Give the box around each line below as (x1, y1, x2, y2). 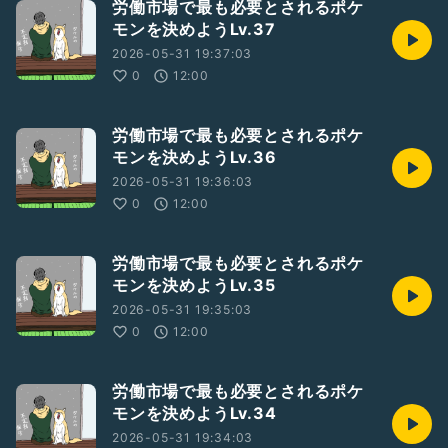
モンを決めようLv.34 (112, 403, 277, 423)
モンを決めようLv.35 (112, 275, 276, 295)
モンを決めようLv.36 (112, 147, 277, 167)
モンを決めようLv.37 (112, 19, 276, 39)
